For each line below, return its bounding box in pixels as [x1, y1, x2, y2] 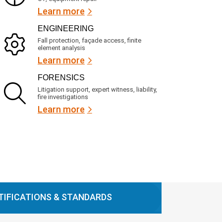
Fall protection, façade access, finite [37, 36, 141, 44]
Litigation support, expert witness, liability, [37, 85, 157, 93]
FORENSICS [37, 73, 85, 82]
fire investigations [37, 93, 88, 101]
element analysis [37, 44, 85, 52]
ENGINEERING [37, 24, 94, 33]
